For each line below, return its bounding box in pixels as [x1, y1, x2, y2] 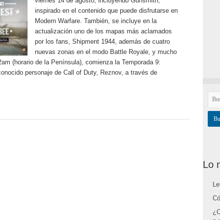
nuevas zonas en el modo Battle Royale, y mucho [34, 48, 177, 55]
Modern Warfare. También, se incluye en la [34, 17, 157, 25]
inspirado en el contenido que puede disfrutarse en [34, 7, 178, 14]
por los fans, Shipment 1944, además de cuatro [34, 38, 170, 45]
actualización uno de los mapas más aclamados [34, 27, 172, 35]
